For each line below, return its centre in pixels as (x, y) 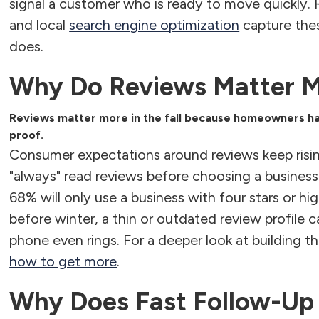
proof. (27, 135)
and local (40, 25)
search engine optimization (155, 25)
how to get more (63, 261)
